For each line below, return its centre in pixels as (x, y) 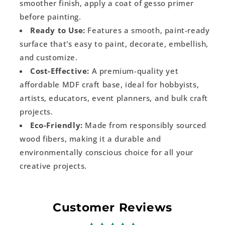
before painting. (50, 17)
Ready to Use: (58, 30)
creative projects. (53, 166)
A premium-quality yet (134, 71)
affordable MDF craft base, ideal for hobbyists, (109, 84)
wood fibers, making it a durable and (90, 139)
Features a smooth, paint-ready (147, 30)
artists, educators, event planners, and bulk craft (114, 98)
